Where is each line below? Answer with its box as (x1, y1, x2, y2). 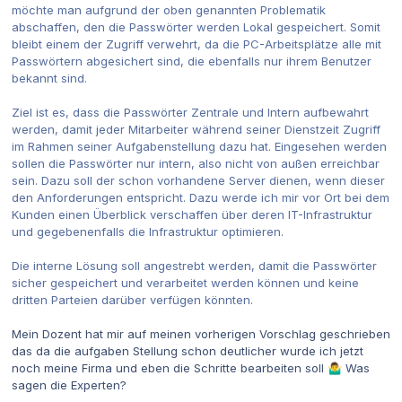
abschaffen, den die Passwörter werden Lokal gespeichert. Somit (12, 20, 380, 35)
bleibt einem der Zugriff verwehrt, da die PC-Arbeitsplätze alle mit (12, 37, 381, 52)
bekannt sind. (12, 71, 87, 86)
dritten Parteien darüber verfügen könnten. (12, 293, 253, 308)
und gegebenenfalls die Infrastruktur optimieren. (12, 224, 284, 240)
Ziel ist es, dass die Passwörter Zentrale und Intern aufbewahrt (12, 105, 369, 120)
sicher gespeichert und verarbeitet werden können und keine (12, 275, 359, 291)
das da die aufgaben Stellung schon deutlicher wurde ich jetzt (12, 344, 363, 359)
